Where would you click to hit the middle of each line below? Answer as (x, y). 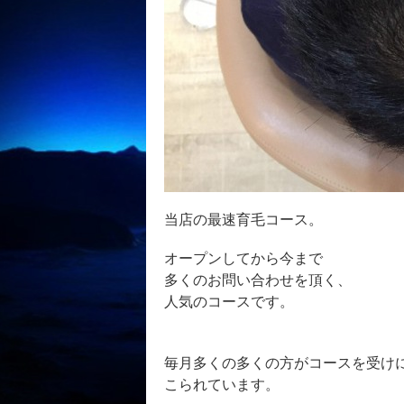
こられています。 (222, 384)
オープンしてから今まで (243, 259)
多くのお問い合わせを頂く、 (258, 280)
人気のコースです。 (229, 302)
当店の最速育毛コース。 (243, 220)
